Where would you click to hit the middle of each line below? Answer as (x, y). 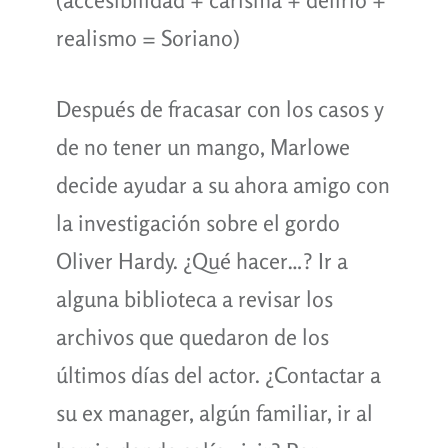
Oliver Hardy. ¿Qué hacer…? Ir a (201, 260)
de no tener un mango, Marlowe (202, 146)
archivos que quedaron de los (192, 336)
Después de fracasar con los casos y (219, 108)
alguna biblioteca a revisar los (194, 298)
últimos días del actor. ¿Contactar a (218, 374)
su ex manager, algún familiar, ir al (214, 412)
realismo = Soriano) (147, 37)
